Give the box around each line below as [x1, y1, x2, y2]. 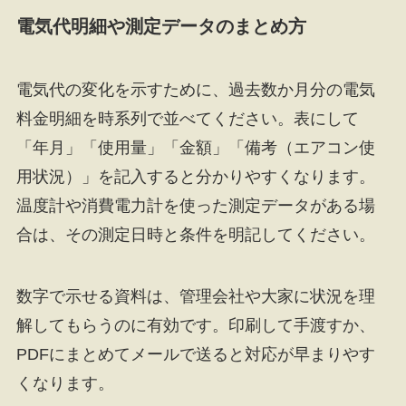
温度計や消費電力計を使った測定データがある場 [15, 196, 375, 215]
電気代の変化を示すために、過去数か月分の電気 [15, 80, 375, 99]
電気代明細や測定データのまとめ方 [15, 16, 306, 37]
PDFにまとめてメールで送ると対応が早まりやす [15, 344, 375, 363]
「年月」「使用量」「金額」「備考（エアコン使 [15, 138, 375, 157]
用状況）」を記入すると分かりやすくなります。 [15, 167, 375, 186]
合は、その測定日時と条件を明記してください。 [15, 225, 375, 244]
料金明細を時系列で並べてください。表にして [15, 109, 359, 128]
